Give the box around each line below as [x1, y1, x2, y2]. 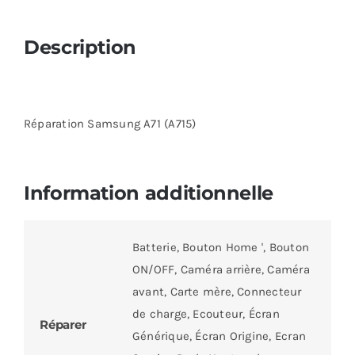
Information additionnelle [23, 181, 273, 205]
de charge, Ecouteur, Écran [132, 307, 280, 322]
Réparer [39, 317, 86, 333]
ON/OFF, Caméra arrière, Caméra [132, 262, 310, 277]
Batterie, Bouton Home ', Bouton [132, 240, 309, 255]
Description [23, 36, 137, 59]
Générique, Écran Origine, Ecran [132, 329, 306, 344]
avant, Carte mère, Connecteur [132, 284, 302, 300]
